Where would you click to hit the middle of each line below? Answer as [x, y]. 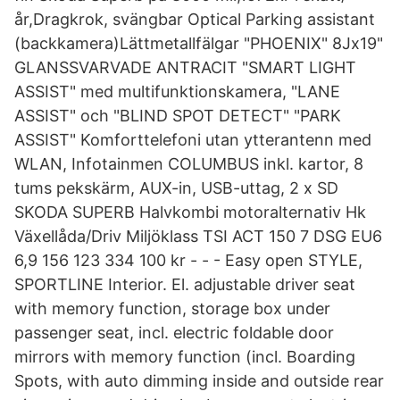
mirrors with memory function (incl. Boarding [185, 357]
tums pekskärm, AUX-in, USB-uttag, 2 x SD [176, 188]
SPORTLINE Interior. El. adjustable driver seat [185, 284]
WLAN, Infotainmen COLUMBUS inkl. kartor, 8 [189, 164]
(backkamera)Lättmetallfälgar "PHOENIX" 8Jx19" [199, 43]
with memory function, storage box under [172, 308]
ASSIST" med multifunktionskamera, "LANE [177, 92]
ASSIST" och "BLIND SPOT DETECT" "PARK [178, 116]
